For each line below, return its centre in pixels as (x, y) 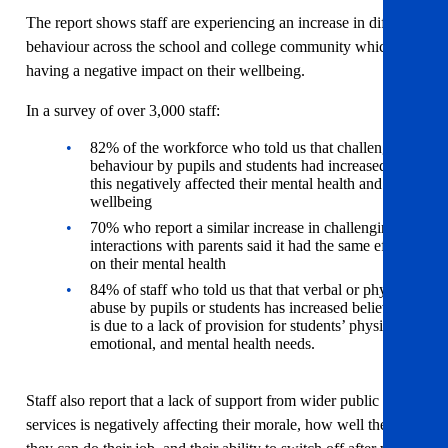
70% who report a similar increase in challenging (243, 228)
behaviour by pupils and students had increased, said (255, 166)
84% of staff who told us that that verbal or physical (252, 290)
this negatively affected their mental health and (236, 184)
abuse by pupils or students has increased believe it (249, 308)
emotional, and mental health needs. (202, 344)
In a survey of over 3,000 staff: (123, 111)
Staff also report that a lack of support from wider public (202, 401)
